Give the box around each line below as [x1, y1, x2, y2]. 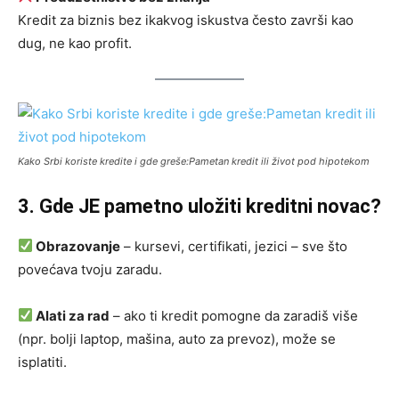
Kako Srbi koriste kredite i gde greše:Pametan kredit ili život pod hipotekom [18, 154, 370, 167]
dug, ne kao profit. [18, 34, 132, 52]
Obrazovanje [33, 237, 121, 255]
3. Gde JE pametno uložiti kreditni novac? [18, 194, 381, 217]
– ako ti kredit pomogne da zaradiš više [110, 306, 359, 324]
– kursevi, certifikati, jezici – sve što [120, 237, 348, 255]
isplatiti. [18, 353, 67, 370]
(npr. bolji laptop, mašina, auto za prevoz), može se [18, 330, 336, 347]
